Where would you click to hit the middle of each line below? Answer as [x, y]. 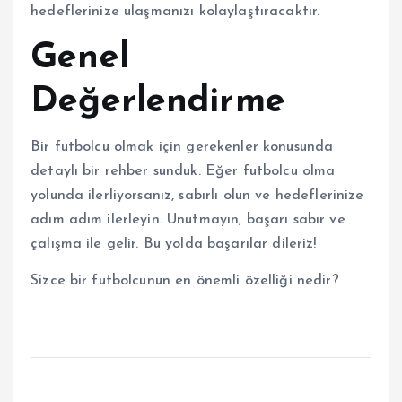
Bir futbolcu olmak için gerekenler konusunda [182, 148]
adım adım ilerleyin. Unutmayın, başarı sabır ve [188, 220]
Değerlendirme [158, 102]
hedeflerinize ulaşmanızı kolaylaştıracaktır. [175, 11]
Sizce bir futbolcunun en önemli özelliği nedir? [185, 281]
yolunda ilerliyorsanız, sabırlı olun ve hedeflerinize [197, 196]
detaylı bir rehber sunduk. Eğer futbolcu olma [183, 172]
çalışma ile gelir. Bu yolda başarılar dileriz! [174, 245]
